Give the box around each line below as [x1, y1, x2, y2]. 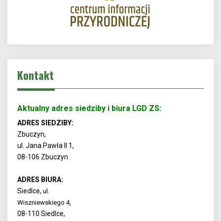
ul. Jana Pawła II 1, [17, 142, 75, 150]
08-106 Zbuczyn [17, 153, 68, 161]
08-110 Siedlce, [17, 210, 67, 218]
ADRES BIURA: [17, 176, 65, 184]
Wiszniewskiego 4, [17, 199, 73, 207]
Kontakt [17, 67, 54, 83]
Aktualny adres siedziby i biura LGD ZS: [17, 104, 161, 113]
